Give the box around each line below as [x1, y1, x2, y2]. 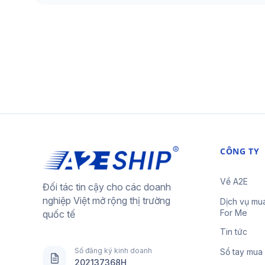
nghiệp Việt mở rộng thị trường [43, 195, 170, 207]
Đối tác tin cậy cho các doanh [43, 181, 171, 193]
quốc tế [43, 208, 75, 221]
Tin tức [220, 227, 247, 237]
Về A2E [220, 176, 248, 186]
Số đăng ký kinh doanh [75, 246, 152, 256]
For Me [220, 208, 247, 218]
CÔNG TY [220, 146, 260, 157]
